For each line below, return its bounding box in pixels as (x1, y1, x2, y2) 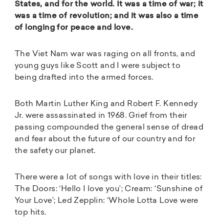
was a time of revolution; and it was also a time (15, 12, 199, 20)
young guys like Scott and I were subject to (15, 62, 181, 70)
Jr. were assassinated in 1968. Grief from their (15, 111, 187, 120)
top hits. (15, 208, 46, 217)
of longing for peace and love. (15, 23, 133, 32)
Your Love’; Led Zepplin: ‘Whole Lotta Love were (15, 197, 198, 205)
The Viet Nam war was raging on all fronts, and (15, 50, 196, 58)
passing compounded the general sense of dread (15, 123, 203, 131)
